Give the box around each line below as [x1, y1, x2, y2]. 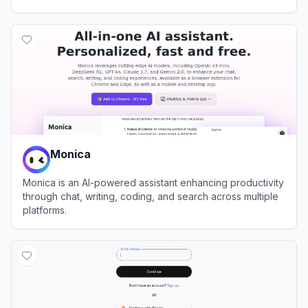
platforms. [23, 203, 67, 216]
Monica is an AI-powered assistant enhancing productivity [23, 176, 284, 188]
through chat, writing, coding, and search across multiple [23, 190, 278, 202]
